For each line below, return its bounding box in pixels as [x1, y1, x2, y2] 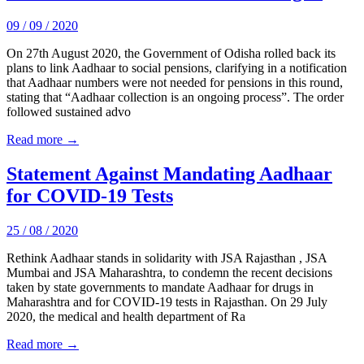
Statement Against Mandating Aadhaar [6, 162, 332, 184]
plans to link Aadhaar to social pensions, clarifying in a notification [6, 60, 347, 75]
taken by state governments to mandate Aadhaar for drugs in [6, 279, 314, 294]
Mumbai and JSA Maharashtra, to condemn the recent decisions [6, 265, 332, 279]
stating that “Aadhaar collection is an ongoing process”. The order [6, 89, 344, 104]
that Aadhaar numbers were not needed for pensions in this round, [6, 75, 343, 89]
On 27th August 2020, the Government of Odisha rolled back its [6, 45, 336, 60]
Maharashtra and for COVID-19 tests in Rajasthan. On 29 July [6, 294, 327, 309]
